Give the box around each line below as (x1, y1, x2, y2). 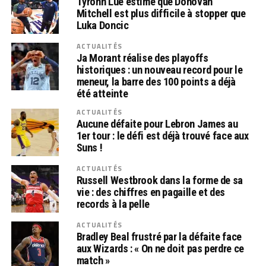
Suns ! (76, 141, 103, 154)
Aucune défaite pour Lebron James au (76, 118, 238, 130)
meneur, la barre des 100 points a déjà (76, 75, 236, 88)
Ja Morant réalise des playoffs (76, 52, 208, 64)
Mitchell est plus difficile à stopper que (76, 7, 246, 20)
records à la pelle (76, 198, 150, 210)
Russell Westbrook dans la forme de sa (76, 174, 243, 186)
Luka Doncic (76, 19, 129, 31)
